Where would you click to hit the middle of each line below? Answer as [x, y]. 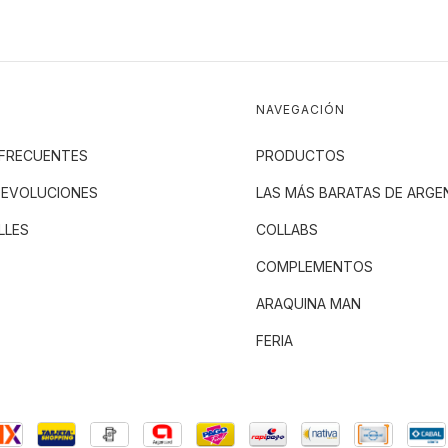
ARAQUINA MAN [308, 303]
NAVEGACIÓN [300, 109]
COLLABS [286, 229]
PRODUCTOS [300, 155]
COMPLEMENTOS [314, 266]
